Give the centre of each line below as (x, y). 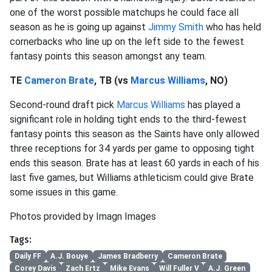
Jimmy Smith (176, 27)
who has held (232, 27)
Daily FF (28, 257)
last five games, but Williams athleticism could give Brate (132, 178)
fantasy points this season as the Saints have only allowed (134, 134)
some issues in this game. (65, 192)
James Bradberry (127, 257)
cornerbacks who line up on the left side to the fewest (127, 42)
